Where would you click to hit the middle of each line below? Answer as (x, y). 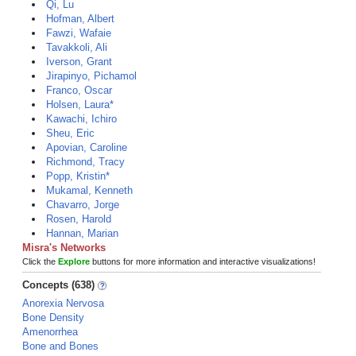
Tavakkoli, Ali (77, 47)
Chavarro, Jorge (83, 205)
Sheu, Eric (70, 133)
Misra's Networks (64, 248)
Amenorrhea (50, 332)
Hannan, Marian (82, 233)
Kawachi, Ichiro (81, 119)
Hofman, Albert (80, 19)
